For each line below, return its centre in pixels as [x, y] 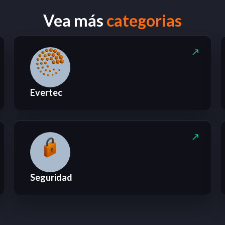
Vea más [75, 21]
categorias [144, 21]
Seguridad [51, 178]
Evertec [46, 93]
